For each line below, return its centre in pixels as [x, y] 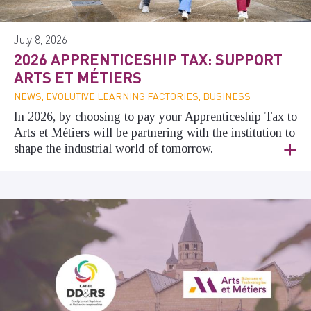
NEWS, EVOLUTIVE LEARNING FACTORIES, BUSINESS [132, 96]
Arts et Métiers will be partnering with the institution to [154, 133]
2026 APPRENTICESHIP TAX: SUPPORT [148, 59]
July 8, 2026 [41, 40]
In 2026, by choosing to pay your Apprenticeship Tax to [155, 117]
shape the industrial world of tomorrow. [114, 149]
